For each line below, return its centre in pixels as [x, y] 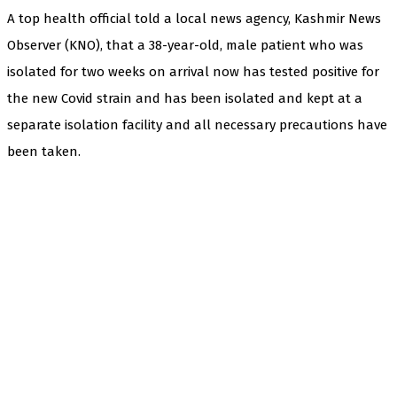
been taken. [44, 151]
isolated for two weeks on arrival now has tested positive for [193, 71]
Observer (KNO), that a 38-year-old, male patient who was [185, 45]
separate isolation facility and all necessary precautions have [197, 125]
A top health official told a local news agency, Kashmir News [194, 18]
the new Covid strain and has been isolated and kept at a [185, 98]
